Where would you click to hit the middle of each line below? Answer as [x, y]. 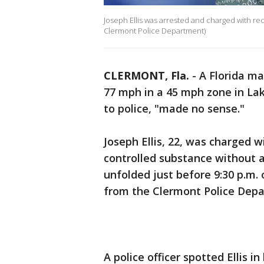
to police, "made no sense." [176, 109]
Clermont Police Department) [155, 31]
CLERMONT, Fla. [146, 76]
